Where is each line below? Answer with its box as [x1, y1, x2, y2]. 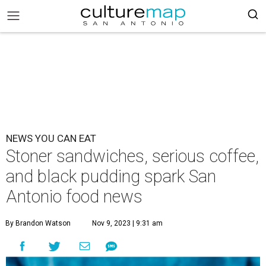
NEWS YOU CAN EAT [6, 132, 96, 144]
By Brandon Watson [5, 219, 71, 227]
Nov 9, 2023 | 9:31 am [92, 219, 163, 227]
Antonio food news [6, 186, 142, 207]
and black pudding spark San [6, 166, 216, 186]
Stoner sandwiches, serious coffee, [6, 146, 259, 166]
